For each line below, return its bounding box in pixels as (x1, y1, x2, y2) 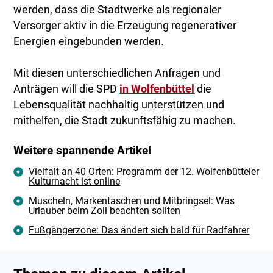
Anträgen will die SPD (13, 83, 120, 96)
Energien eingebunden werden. (13, 35, 165, 48)
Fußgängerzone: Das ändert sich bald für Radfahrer (29, 224, 250, 236)
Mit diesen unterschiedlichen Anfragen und (13, 67, 221, 80)
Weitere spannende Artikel (13, 144, 152, 158)
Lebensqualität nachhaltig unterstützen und (13, 99, 225, 112)
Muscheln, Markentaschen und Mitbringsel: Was (29, 195, 235, 207)
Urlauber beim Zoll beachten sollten (29, 205, 181, 217)
